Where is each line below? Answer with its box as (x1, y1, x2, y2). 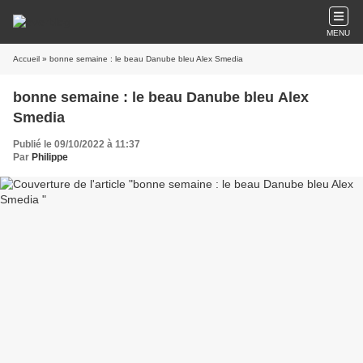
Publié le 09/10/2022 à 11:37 (13, 139, 140, 150)
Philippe (32, 152, 68, 163)
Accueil (13, 54, 40, 63)
